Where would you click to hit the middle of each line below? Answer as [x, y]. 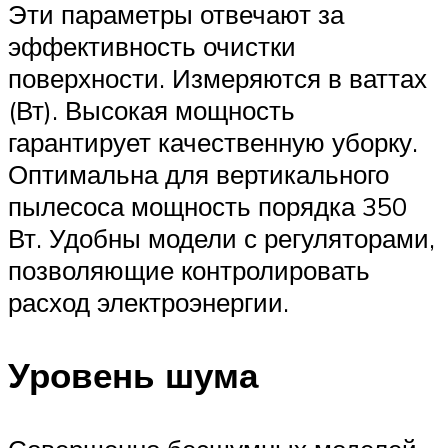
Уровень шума [133, 375]
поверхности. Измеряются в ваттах [217, 78]
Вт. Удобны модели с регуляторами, [221, 238]
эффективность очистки [152, 46]
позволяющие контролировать [189, 270]
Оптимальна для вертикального [198, 174]
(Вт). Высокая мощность [151, 110]
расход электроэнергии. [148, 302]
